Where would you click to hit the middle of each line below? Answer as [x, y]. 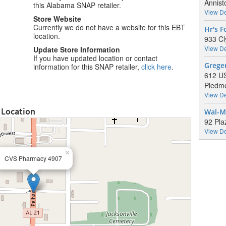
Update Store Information [77, 49]
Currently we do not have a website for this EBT [109, 27]
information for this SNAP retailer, [88, 67]
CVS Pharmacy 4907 [33, 158]
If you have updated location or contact [96, 58]
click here [157, 67]
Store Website [58, 19]
